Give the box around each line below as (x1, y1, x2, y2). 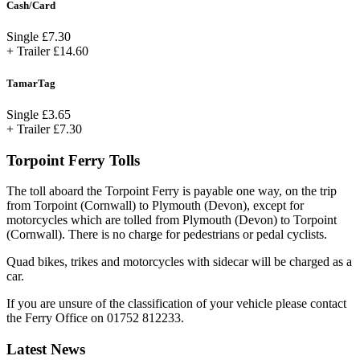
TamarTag (6, 76, 55, 89)
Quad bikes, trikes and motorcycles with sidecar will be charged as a (6, 255, 352, 269)
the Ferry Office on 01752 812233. (6, 311, 184, 325)
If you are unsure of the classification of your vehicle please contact (6, 297, 346, 311)
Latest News (6, 340, 85, 358)
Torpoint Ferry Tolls (6, 151, 140, 169)
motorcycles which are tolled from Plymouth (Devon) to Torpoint (6, 213, 337, 227)
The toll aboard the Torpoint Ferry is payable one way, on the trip (6, 184, 337, 198)
